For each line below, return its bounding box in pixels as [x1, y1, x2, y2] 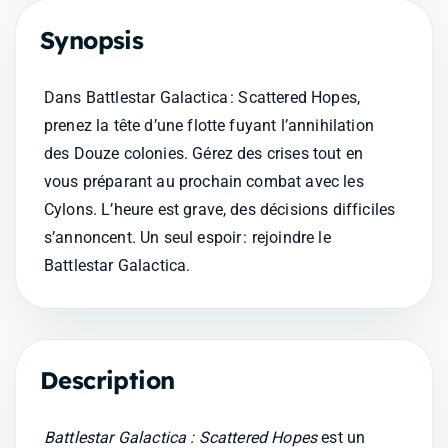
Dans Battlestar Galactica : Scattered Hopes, [44, 88, 361, 107]
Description [40, 365, 175, 395]
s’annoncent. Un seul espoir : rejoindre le [44, 228, 331, 247]
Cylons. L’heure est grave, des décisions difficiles [44, 200, 396, 219]
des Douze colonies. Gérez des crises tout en [44, 144, 364, 163]
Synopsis [40, 25, 144, 55]
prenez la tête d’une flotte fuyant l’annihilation [44, 116, 374, 135]
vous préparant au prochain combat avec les [44, 172, 364, 191]
